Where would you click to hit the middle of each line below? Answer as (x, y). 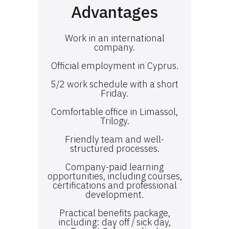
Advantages (114, 12)
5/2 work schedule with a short (114, 84)
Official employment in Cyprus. (114, 66)
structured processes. (114, 148)
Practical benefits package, (114, 213)
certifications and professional (114, 185)
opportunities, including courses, (114, 176)
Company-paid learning (114, 167)
